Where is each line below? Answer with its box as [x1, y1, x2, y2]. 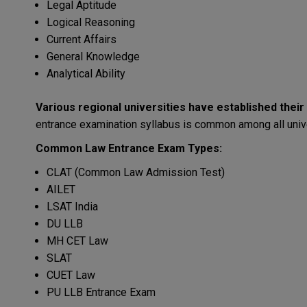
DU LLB [47, 217, 83, 231]
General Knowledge [47, 50, 140, 64]
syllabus [140, 118, 180, 132]
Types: [188, 142, 222, 156]
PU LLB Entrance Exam [47, 286, 156, 299]
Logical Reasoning [47, 16, 135, 29]
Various [36, 101, 75, 114]
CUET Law [47, 269, 95, 282]
